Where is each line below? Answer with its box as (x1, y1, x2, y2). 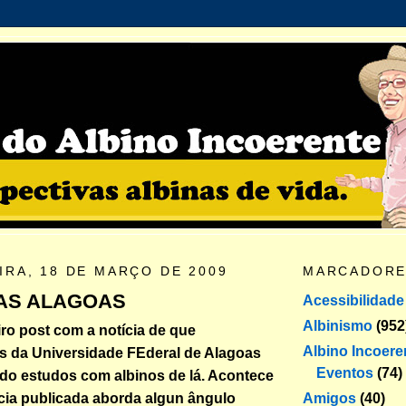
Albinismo (303, 317, 372, 333)
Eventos (316, 364, 373, 381)
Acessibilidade (303, 292, 404, 308)
